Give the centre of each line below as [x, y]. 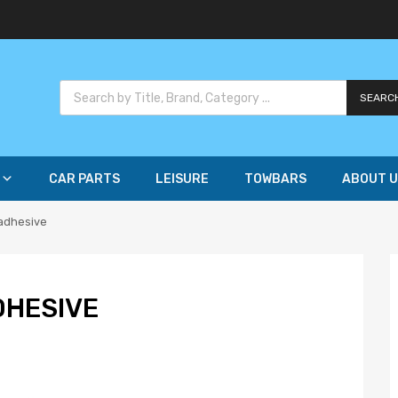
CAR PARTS [84, 179]
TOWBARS [275, 179]
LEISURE [182, 179]
